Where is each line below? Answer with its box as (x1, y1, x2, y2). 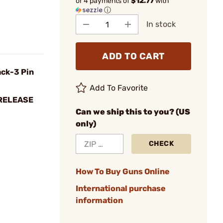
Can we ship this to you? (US (76, 107, 190, 116)
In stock (146, 19, 176, 29)
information (76, 196, 123, 205)
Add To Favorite (90, 83, 148, 93)
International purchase (76, 184, 166, 193)
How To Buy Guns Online (76, 167, 170, 176)
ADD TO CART (102, 51, 165, 62)
